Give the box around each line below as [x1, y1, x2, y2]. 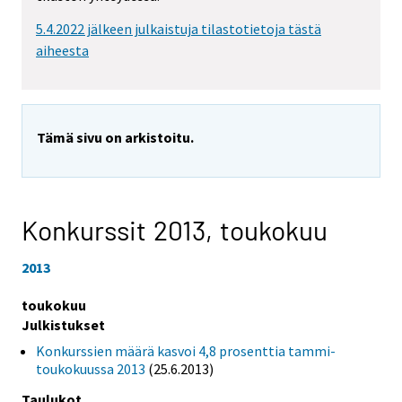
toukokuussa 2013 [36, 359, 145, 378]
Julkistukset [22, 315, 105, 334]
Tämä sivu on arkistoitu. [37, 128, 194, 147]
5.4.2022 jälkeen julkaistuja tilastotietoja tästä [36, 20, 321, 39]
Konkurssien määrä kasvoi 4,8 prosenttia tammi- [36, 341, 336, 360]
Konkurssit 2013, [22, 214, 220, 247]
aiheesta [36, 41, 89, 60]
